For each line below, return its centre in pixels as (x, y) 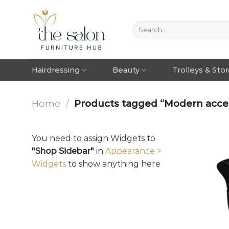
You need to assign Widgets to (94, 138)
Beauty (126, 70)
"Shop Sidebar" (63, 151)
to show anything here (113, 164)
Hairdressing (56, 70)
